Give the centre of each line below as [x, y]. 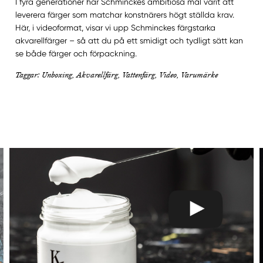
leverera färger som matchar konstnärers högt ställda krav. [124, 15]
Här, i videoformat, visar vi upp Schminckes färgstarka [115, 28]
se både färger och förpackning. [76, 54]
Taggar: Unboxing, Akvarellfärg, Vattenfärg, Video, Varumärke [116, 75]
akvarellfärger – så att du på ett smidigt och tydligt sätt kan [129, 41]
